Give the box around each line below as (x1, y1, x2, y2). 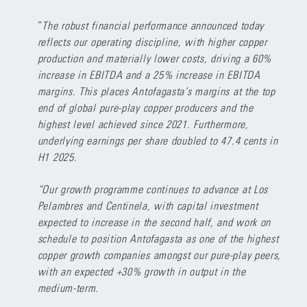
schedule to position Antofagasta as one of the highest (37, 232, 279, 245)
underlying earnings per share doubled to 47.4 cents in (37, 134, 278, 147)
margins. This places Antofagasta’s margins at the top (37, 84, 275, 97)
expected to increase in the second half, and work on (37, 215, 271, 228)
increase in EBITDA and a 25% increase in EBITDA (37, 68, 260, 81)
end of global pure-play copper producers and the (37, 101, 254, 114)
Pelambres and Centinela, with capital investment (37, 199, 258, 212)
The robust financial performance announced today (42, 19, 265, 32)
